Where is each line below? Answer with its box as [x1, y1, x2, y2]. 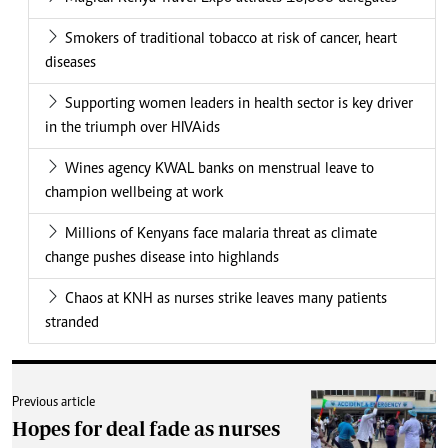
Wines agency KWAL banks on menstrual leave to [65, 161, 374, 178]
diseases [45, 55, 96, 72]
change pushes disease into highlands [45, 250, 279, 267]
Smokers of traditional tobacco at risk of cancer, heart [65, 31, 397, 48]
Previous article [12, 396, 95, 411]
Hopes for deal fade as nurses [12, 417, 280, 441]
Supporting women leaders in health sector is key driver [65, 96, 413, 113]
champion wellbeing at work [45, 185, 223, 202]
